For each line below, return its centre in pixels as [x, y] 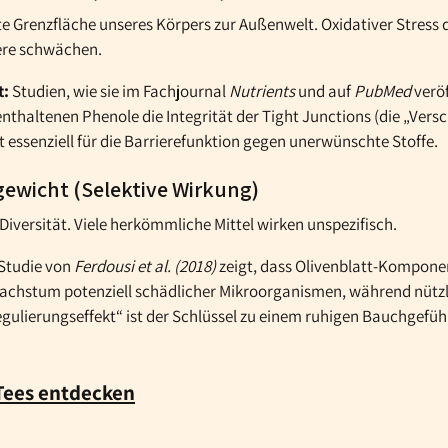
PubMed [382, 90]
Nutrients [262, 90]
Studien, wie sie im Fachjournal [119, 90]
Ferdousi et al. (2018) [145, 265]
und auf [324, 90]
